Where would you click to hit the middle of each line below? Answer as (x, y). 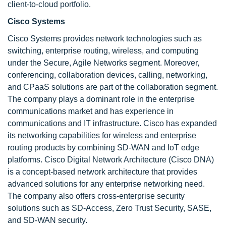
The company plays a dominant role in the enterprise (101, 99)
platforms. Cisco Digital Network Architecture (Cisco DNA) (111, 160)
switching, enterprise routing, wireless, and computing (103, 51)
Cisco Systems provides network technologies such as (105, 39)
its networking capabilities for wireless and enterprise (102, 135)
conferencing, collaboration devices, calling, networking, (107, 75)
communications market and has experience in (91, 111)
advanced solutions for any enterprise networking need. (106, 184)
